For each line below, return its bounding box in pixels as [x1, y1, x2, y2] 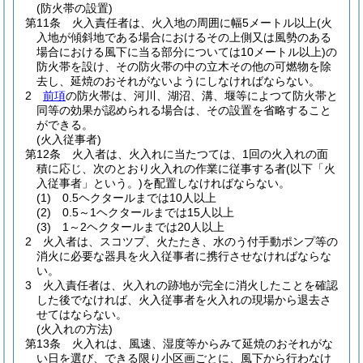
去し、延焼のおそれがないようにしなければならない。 [36, 75, 320, 88]
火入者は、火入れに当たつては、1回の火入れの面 [72, 147, 328, 160]
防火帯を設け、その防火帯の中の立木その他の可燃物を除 [36, 60, 331, 73]
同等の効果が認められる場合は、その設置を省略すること [36, 104, 331, 117]
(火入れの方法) [36, 322, 113, 335]
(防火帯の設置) [36, 2, 113, 15]
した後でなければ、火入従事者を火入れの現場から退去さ [36, 293, 331, 306]
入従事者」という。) [36, 177, 143, 190]
